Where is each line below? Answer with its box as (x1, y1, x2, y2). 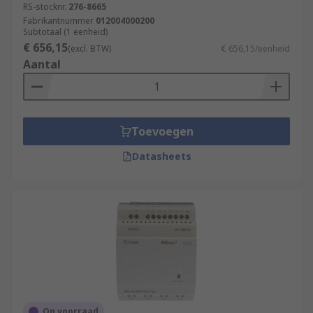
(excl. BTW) (68, 43, 111, 54)
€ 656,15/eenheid (221, 43, 290, 54)
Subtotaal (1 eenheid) (23, 26, 108, 38)
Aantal (23, 57, 61, 72)
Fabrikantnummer (23, 15, 94, 27)
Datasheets (131, 150, 191, 163)
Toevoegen (131, 124, 194, 139)
